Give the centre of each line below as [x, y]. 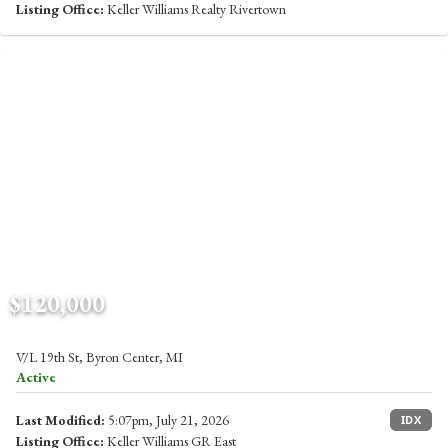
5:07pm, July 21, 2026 [167, 420]
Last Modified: [60, 420]
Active [36, 377]
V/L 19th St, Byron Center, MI [99, 357]
